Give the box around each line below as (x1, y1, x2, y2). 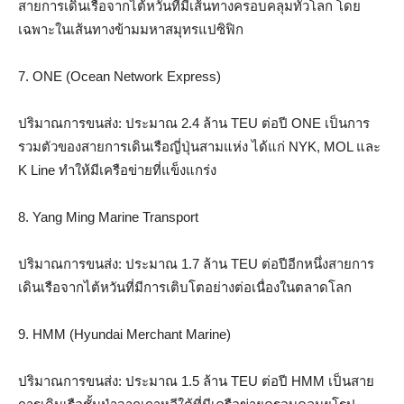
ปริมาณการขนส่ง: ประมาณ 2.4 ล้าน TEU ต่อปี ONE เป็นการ (18, 115, 370, 131)
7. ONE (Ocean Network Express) (18, 68, 221, 84)
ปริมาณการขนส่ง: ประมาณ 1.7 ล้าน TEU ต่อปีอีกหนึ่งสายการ (18, 255, 374, 271)
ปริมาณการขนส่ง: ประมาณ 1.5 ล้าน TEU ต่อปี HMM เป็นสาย (18, 372, 374, 389)
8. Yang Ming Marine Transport (18, 208, 198, 225)
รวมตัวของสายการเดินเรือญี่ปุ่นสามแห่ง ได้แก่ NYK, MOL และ (18, 138, 381, 154)
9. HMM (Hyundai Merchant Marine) (18, 326, 231, 342)
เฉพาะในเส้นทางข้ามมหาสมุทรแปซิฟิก (18, 21, 243, 37)
